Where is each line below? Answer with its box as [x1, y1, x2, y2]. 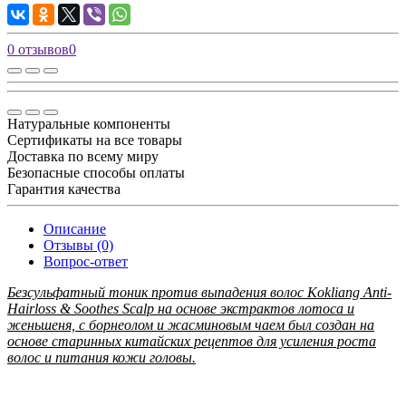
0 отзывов [7, 41, 69, 57]
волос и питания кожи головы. [7, 349, 196, 365]
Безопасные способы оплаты [7, 164, 185, 180]
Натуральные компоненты [7, 115, 170, 131]
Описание [43, 220, 106, 237]
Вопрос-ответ [43, 253, 128, 269]
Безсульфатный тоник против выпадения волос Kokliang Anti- [7, 284, 391, 300]
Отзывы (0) [43, 237, 113, 253]
